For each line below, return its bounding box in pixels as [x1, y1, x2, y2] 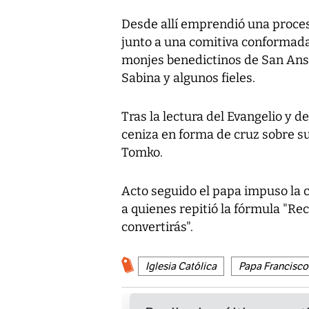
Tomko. [121, 144, 163, 160]
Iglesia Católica [146, 259, 217, 272]
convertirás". [121, 219, 193, 235]
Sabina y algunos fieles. [121, 70, 255, 86]
